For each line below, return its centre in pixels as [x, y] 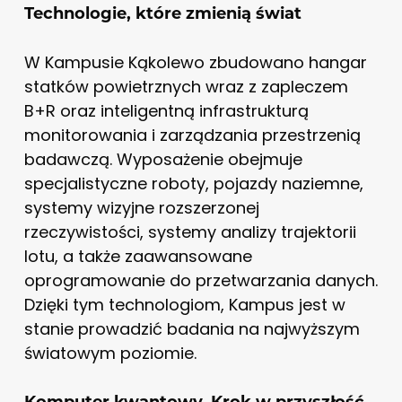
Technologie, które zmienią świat [162, 13]
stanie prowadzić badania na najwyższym [192, 328]
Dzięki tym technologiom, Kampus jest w [184, 304]
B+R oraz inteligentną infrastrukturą [166, 110]
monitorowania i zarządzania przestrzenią [192, 135]
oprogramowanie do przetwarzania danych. [201, 280]
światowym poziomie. [110, 353]
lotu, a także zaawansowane [138, 256]
